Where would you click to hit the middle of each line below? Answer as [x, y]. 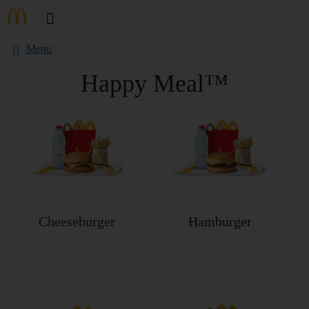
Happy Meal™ [154, 83]
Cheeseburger [77, 221]
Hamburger [220, 221]
